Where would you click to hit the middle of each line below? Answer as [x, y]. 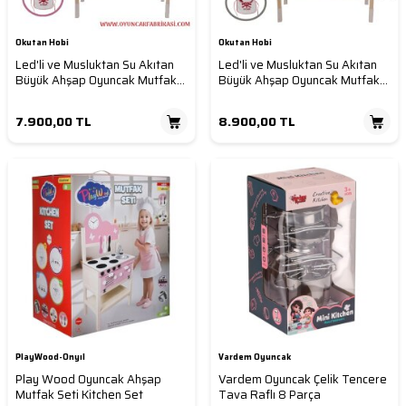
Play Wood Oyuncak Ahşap [88, 380]
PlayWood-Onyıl [50, 358]
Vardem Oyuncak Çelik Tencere [303, 380]
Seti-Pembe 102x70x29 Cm [91, 96]
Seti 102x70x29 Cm [272, 96]
